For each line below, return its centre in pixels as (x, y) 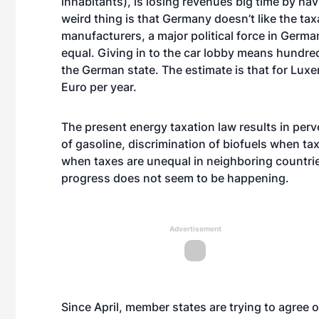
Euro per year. (99, 87)
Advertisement (195, 229)
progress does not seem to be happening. (177, 178)
